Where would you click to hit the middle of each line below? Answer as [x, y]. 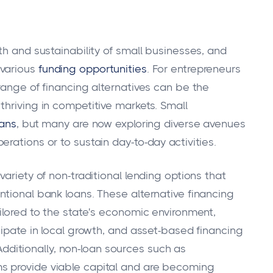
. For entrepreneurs [193, 69]
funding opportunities [92, 69]
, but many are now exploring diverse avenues [131, 123]
